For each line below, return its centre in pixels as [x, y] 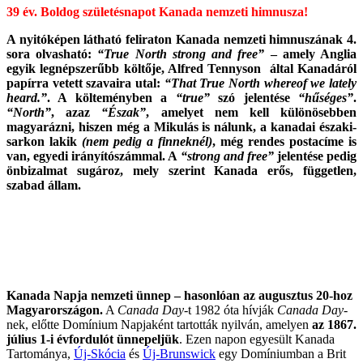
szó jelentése [254, 98]
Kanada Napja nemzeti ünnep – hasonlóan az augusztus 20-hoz [179, 296]
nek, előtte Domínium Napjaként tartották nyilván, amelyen [159, 325]
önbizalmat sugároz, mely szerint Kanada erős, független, [181, 171]
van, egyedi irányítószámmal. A [94, 156]
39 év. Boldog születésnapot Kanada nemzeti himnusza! [157, 12]
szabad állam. [44, 186]
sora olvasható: [52, 54]
